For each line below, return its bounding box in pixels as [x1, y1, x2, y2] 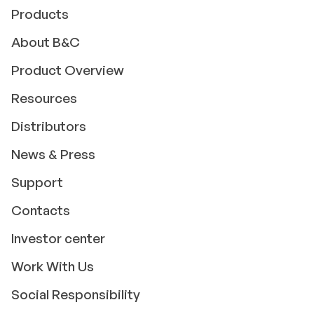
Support [11, 174, 63, 191]
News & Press [11, 146, 95, 163]
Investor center [11, 230, 105, 247]
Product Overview [11, 62, 124, 78]
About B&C [11, 34, 80, 50]
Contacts [11, 202, 70, 219]
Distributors [11, 118, 86, 135]
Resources [11, 90, 77, 107]
